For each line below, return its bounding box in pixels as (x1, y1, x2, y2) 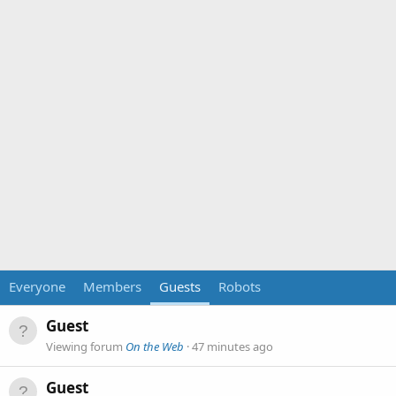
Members (83, 278, 141, 295)
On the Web (126, 339, 184, 355)
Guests (159, 278, 201, 295)
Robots (218, 278, 261, 295)
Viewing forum (46, 339, 126, 355)
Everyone (9, 278, 65, 295)
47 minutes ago (192, 339, 273, 355)
